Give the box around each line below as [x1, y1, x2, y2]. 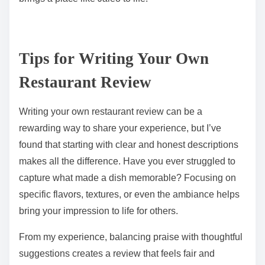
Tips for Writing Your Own [19, 157, 209, 176]
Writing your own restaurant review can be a [19, 214, 202, 225]
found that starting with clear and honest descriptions [19, 247, 238, 258]
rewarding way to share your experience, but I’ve [19, 231, 221, 241]
